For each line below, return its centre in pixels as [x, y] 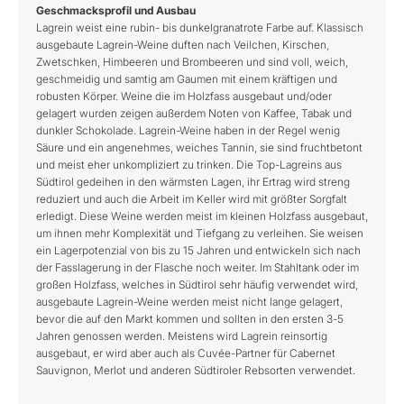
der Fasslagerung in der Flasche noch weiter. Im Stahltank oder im [197, 267]
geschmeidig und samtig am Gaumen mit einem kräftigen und [187, 79]
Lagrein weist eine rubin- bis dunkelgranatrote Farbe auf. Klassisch [200, 28]
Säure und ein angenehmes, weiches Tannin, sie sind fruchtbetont [199, 147]
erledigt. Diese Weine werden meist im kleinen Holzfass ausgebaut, [202, 216]
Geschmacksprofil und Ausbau [116, 10]
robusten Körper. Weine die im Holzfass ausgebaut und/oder [184, 96]
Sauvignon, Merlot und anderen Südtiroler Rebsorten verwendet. [196, 370]
